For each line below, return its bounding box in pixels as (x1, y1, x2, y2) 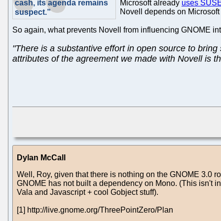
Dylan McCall (17, 153, 66, 162)
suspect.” (15, 7, 51, 16)
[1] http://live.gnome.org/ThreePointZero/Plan (17, 205, 173, 214)
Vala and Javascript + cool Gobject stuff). (17, 187, 158, 196)
